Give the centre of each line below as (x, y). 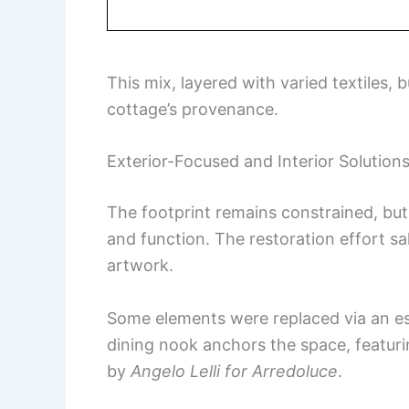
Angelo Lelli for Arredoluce (234, 372)
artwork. (140, 266)
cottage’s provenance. (193, 109)
